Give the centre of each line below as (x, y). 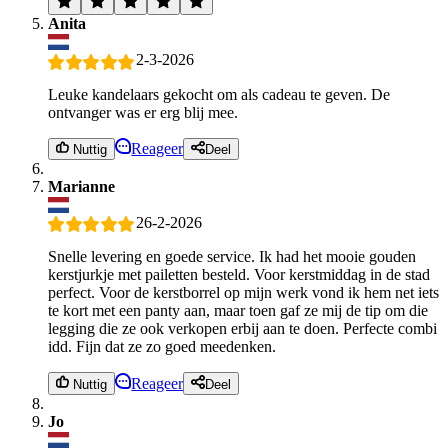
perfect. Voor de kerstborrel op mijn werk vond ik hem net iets (243, 293)
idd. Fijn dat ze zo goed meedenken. (162, 347)
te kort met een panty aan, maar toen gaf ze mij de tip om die (238, 311)
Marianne (81, 187)
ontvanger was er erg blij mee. (143, 112)
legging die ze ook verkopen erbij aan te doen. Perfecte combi (242, 329)
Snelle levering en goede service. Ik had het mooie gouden (232, 257)
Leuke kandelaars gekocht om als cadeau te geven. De (219, 94)
